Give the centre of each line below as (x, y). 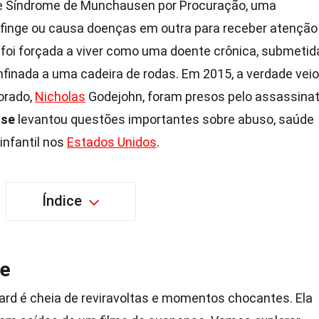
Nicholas (60, 96)
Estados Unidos (112, 142)
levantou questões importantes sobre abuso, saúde (164, 119)
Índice (62, 201)
